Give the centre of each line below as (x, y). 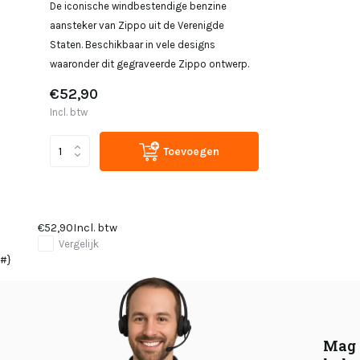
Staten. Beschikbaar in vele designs (133, 44)
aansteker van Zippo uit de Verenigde (137, 25)
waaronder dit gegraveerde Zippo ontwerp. (149, 63)
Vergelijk (79, 243)
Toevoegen (191, 151)
